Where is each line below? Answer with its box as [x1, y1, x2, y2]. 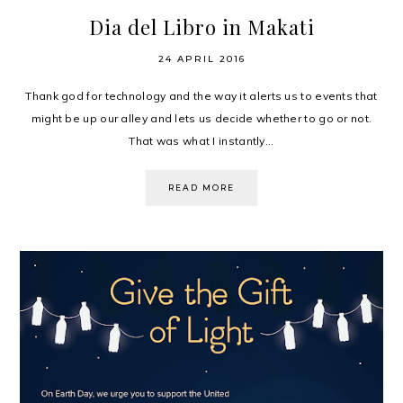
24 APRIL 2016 [157, 53, 246, 66]
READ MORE [168, 183, 235, 193]
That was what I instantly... [129, 134, 274, 148]
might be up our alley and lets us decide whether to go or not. [31, 112, 372, 126]
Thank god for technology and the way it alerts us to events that [25, 89, 378, 103]
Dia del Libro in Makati [88, 13, 315, 41]
